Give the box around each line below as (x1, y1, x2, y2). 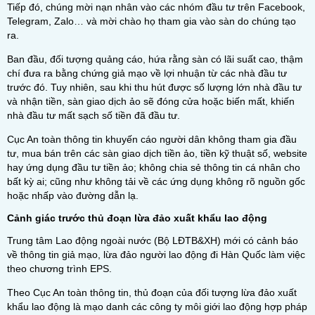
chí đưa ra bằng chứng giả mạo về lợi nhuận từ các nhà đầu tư (7, 67, 287, 79)
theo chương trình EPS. (7, 263, 112, 274)
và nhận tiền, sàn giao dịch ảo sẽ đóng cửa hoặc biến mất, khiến (7, 96, 295, 107)
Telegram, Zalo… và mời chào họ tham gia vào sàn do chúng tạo (7, 15, 296, 27)
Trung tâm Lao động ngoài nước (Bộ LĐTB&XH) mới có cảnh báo (7, 235, 298, 246)
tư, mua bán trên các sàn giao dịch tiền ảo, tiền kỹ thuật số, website (7, 148, 307, 159)
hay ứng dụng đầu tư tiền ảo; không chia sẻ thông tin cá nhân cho (7, 162, 300, 173)
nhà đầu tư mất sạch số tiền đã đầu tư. (7, 110, 180, 121)
